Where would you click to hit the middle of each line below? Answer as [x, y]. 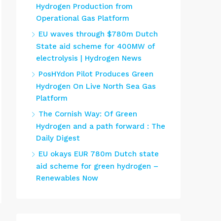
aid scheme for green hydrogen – [97, 166]
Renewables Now [67, 178]
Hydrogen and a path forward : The [101, 126]
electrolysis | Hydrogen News [89, 58]
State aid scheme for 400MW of [95, 46]
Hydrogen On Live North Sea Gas [96, 86]
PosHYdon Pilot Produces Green [96, 74]
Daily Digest [58, 138]
